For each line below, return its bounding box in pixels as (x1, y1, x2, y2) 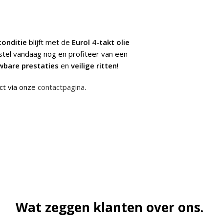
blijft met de (27, 37, 72, 47)
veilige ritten (71, 61, 117, 71)
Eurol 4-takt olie (72, 37, 130, 47)
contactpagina (38, 82, 85, 92)
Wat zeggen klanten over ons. (15, 198, 203, 217)
